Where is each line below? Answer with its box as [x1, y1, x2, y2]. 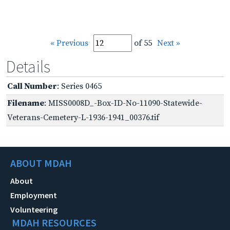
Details [6, 56, 50, 77]
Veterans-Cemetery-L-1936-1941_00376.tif [7, 112, 159, 123]
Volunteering [10, 204, 57, 215]
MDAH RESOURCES [12, 216, 97, 229]
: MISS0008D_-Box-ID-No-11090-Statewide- [44, 98, 202, 108]
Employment [10, 189, 57, 200]
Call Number [7, 81, 57, 91]
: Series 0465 [57, 81, 102, 91]
